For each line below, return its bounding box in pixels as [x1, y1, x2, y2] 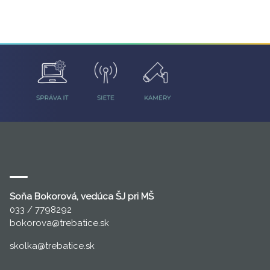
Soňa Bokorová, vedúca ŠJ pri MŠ [9, 191, 154, 202]
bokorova [9, 218, 52, 228]
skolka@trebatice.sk [9, 240, 95, 251]
